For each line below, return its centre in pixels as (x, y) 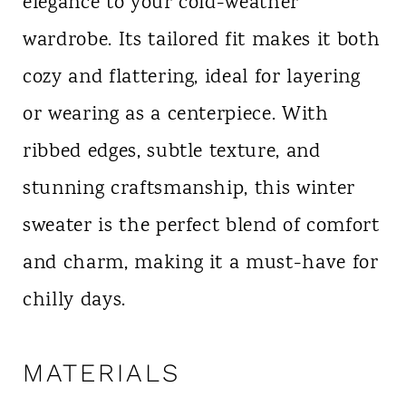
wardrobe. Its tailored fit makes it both (201, 40)
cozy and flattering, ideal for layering (191, 77)
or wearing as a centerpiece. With (175, 115)
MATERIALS (101, 372)
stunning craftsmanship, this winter (189, 189)
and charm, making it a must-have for (200, 263)
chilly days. (74, 300)
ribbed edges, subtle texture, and (171, 152)
